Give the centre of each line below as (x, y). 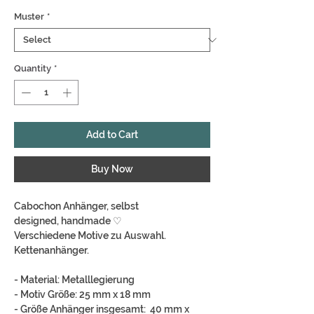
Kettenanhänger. (52, 250)
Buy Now (112, 169)
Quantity (33, 69)
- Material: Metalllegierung (74, 279)
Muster (29, 17)
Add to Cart (112, 134)
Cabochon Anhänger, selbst (76, 206)
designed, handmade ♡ (68, 220)
